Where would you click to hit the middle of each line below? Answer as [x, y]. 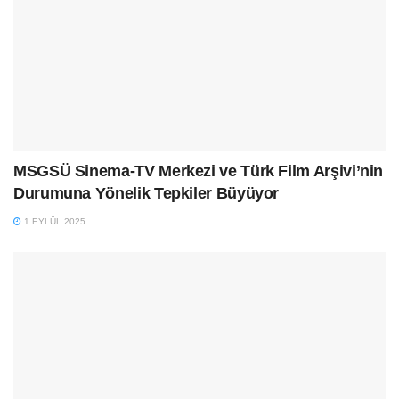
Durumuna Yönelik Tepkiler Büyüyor [147, 194]
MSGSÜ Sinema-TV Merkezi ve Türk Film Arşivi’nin [199, 171]
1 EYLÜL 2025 [53, 222]
